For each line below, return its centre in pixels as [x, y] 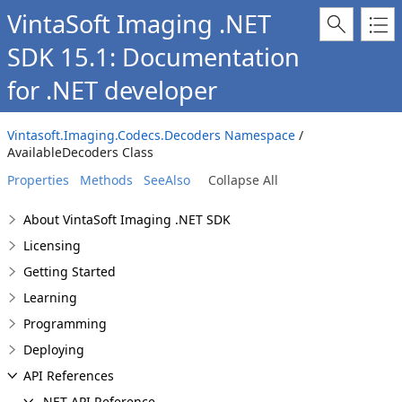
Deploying [54, 350]
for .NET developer [112, 90]
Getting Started [70, 271]
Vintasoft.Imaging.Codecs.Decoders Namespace [151, 135]
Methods [106, 180]
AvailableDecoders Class [80, 152]
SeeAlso [167, 180]
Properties [38, 180]
